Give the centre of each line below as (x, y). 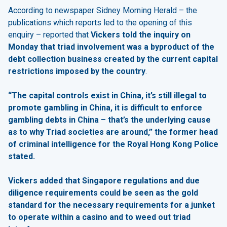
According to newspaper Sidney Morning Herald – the (103, 10)
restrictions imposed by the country (77, 71)
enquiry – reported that (49, 34)
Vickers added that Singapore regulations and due (104, 180)
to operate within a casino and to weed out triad (99, 217)
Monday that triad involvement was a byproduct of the (111, 47)
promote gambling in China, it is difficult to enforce (105, 107)
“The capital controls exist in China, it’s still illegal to (107, 95)
